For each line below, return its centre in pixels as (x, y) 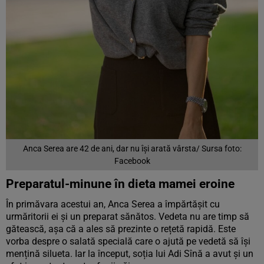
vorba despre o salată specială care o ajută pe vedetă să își (128, 241)
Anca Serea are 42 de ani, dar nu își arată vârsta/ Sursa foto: (132, 148)
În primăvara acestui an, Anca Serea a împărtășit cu (113, 204)
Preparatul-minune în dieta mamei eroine (120, 184)
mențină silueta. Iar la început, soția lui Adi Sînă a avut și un (130, 254)
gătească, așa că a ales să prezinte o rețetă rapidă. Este (121, 229)
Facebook (132, 161)
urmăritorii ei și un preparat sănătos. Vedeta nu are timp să (128, 217)
